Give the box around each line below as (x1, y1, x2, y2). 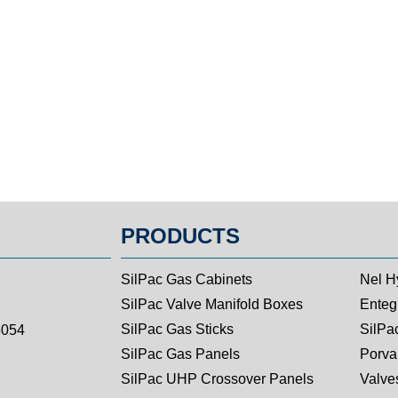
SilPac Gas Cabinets (121, 272, 253, 287)
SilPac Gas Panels (121, 346, 241, 362)
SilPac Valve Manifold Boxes (121, 297, 304, 312)
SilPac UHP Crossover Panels (121, 371, 314, 386)
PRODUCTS (121, 224, 241, 248)
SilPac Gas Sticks (121, 322, 235, 337)
